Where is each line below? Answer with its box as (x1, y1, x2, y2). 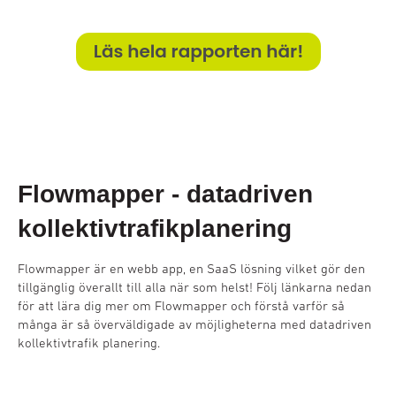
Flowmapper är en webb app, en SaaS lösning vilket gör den (18, 261, 365, 276)
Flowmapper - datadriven (18, 180, 313, 208)
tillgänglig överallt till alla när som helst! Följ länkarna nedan (18, 279, 371, 294)
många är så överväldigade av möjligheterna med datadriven (18, 316, 371, 331)
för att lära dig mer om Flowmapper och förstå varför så (18, 298, 345, 313)
